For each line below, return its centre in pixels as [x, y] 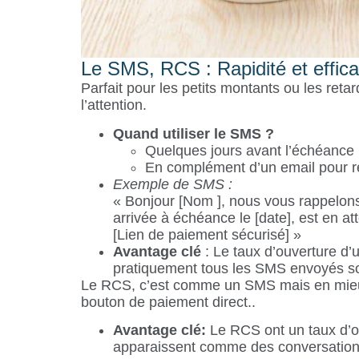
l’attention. [113, 105]
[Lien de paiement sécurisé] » [207, 234]
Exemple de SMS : [172, 184]
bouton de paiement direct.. [168, 302]
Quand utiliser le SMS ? [193, 133]
